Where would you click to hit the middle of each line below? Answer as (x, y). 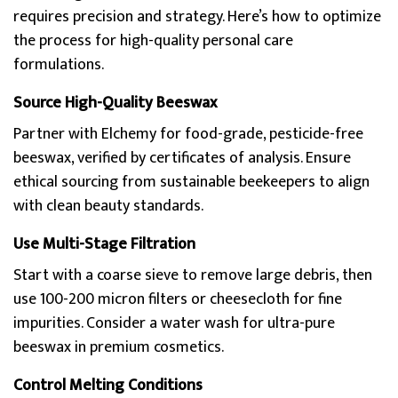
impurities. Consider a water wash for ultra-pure (174, 323)
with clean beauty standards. (108, 206)
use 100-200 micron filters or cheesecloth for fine (178, 299)
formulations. (59, 65)
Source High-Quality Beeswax (115, 103)
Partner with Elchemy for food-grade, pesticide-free (188, 134)
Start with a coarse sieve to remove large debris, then (193, 275)
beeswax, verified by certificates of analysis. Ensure (182, 158)
